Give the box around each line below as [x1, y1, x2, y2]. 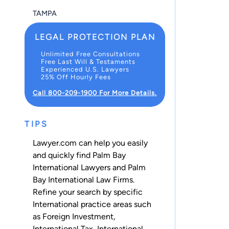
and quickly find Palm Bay [33, 150, 126, 160]
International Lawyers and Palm [33, 162, 146, 172]
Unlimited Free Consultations [41, 50, 140, 58]
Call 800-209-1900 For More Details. [33, 89, 157, 97]
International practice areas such [33, 199, 151, 209]
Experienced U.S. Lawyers [41, 65, 129, 74]
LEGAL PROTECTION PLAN [34, 32, 155, 42]
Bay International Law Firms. [33, 174, 134, 185]
